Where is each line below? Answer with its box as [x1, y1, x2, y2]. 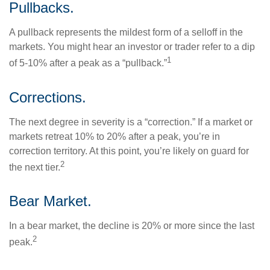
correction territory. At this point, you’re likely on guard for [9, 145, 249, 156]
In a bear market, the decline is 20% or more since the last [9, 220, 254, 231]
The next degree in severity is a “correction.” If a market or [9, 116, 253, 127]
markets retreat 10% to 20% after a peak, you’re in [9, 131, 220, 142]
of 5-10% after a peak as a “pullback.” [9, 58, 167, 69]
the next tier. [9, 162, 60, 172]
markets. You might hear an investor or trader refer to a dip [9, 42, 255, 52]
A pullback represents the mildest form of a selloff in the [9, 27, 243, 38]
